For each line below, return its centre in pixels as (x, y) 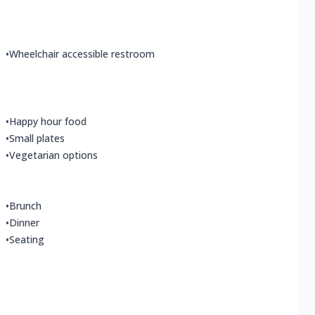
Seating (27, 240)
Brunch (25, 206)
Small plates (37, 139)
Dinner (24, 223)
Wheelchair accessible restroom (82, 54)
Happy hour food (48, 122)
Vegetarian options (53, 155)
